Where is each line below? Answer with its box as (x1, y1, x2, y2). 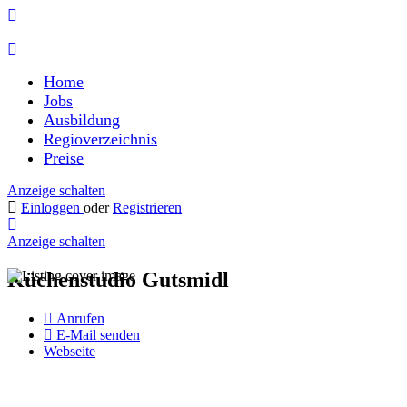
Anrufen (56, 310, 104, 326)
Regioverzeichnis (44, 130, 157, 148)
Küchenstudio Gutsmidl (7, 267, 229, 292)
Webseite (44, 342, 95, 359)
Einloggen (21, 200, 84, 215)
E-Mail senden (56, 326, 140, 342)
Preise (44, 149, 84, 167)
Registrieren (113, 200, 182, 215)
